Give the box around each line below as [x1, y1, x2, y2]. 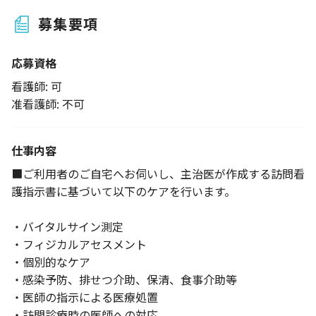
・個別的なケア [11, 253, 90, 270]
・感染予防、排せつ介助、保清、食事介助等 [11, 271, 237, 288]
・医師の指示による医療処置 [11, 288, 158, 305]
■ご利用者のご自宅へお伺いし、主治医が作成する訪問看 [11, 165, 305, 182]
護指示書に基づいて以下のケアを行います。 [11, 183, 236, 200]
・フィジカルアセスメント [11, 236, 147, 253]
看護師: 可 [11, 78, 62, 95]
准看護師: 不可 [11, 95, 85, 112]
